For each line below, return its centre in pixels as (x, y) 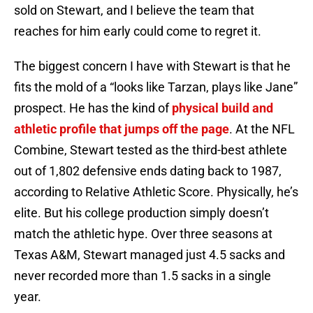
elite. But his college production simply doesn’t (141, 213)
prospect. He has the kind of (92, 108)
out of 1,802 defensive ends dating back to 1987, (148, 171)
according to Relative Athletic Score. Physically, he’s (156, 192)
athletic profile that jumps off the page (122, 129)
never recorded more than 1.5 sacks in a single (143, 276)
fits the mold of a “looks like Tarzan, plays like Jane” (156, 87)
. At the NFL (262, 129)
